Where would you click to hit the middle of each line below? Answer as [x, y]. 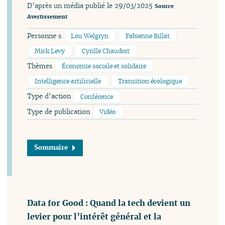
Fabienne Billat [148, 36]
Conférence [97, 96]
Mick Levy [50, 51]
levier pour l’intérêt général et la [94, 217]
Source [164, 6]
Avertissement [47, 17]
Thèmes [41, 66]
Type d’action [50, 96]
